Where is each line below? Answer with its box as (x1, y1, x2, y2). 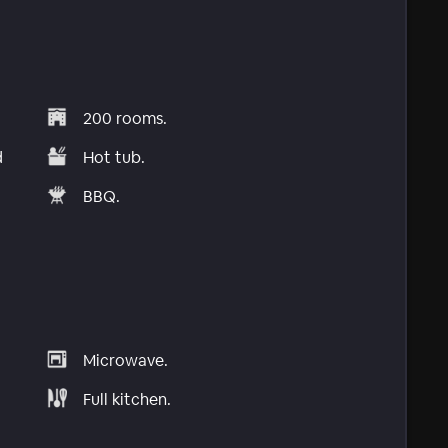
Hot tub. (83, 146, 146, 168)
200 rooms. (83, 107, 168, 129)
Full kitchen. (83, 389, 172, 411)
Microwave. (83, 350, 169, 372)
